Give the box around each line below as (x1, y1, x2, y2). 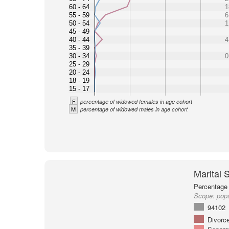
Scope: (193, 191, 217, 200)
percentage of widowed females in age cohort (80, 98, 192, 105)
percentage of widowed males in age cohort (80, 105, 188, 113)
